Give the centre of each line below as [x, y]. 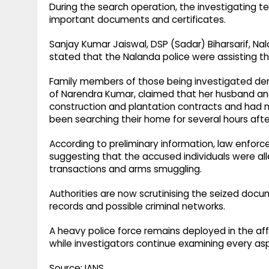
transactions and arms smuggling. [125, 169]
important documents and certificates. [138, 20]
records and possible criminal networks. [137, 207]
